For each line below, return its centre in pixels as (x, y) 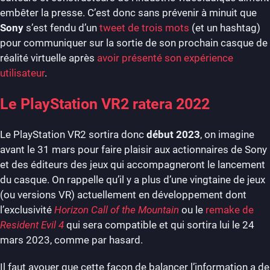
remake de (230, 209)
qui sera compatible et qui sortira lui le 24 (159, 224)
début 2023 (173, 134)
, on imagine (227, 134)
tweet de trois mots (144, 27)
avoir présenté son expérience (165, 58)
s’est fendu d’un (61, 27)
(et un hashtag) (225, 27)
